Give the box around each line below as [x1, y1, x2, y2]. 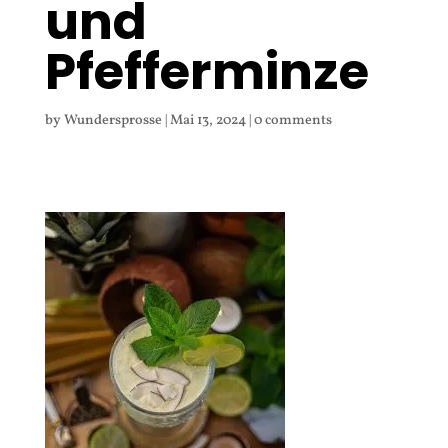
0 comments [253, 111, 332, 131]
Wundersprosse [63, 111, 162, 131]
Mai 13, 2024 [169, 111, 246, 131]
